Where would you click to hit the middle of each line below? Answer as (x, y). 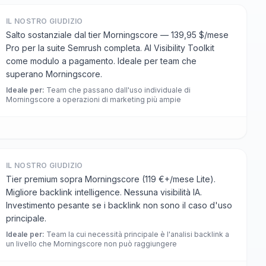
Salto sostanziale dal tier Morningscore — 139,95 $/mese (117, 35)
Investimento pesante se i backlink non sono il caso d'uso (119, 205)
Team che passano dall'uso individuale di (118, 90)
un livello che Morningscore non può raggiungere (91, 244)
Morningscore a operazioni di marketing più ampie (94, 99)
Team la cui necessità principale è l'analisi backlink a (138, 234)
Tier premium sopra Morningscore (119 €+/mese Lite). (111, 179)
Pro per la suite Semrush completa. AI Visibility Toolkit (110, 48)
